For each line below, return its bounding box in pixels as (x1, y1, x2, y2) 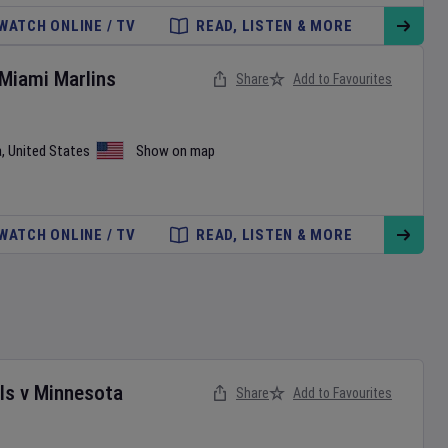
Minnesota (34, 381, 123, 405)
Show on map (136, 142, 215, 160)
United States (8, 142, 90, 160)
